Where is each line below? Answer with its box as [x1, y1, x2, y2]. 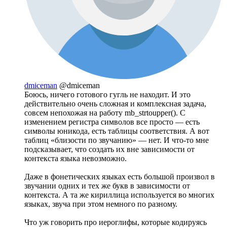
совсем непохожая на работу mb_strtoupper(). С [24, 108, 185, 117]
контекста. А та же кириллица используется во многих [24, 190, 214, 199]
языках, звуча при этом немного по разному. [24, 199, 177, 208]
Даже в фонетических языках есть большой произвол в [24, 172, 215, 181]
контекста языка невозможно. [24, 154, 127, 163]
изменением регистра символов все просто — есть [24, 117, 200, 126]
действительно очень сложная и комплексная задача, [24, 99, 206, 108]
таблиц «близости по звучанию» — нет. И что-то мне [24, 135, 209, 144]
